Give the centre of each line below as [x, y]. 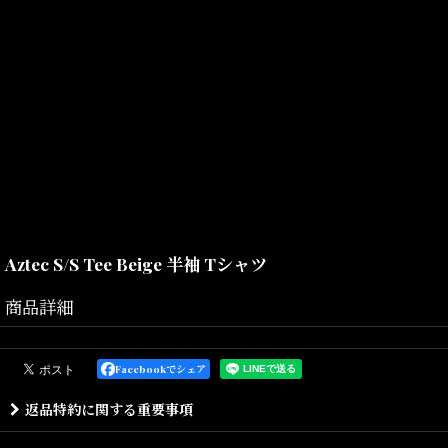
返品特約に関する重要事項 [109, 410]
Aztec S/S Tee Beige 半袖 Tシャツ [136, 264]
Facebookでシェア [160, 369]
